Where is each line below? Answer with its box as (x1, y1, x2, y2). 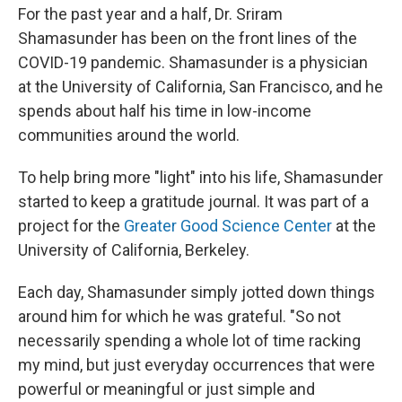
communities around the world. (18, 125, 240, 144)
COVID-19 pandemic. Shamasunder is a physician (18, 52, 368, 72)
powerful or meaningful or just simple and (18, 379, 315, 398)
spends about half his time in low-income (18, 100, 311, 120)
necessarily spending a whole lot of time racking (18, 330, 361, 350)
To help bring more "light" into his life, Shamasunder (18, 167, 383, 187)
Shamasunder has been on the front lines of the (18, 28, 357, 48)
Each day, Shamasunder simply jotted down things (18, 282, 375, 301)
